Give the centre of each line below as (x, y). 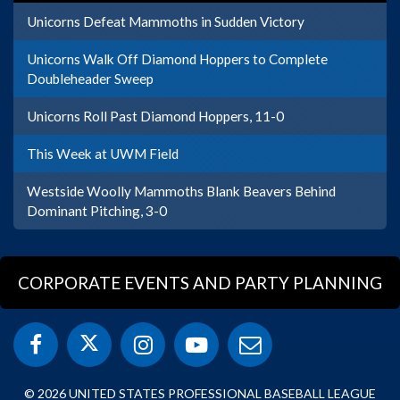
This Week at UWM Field (103, 153)
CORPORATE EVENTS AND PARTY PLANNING (200, 282)
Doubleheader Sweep (90, 78)
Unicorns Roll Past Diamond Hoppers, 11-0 (155, 116)
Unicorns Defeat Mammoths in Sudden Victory (166, 21)
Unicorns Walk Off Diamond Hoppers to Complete (177, 58)
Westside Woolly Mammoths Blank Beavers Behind (181, 191)
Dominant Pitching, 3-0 (97, 210)
